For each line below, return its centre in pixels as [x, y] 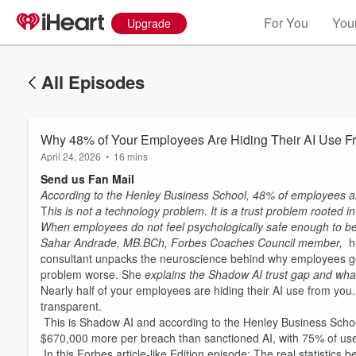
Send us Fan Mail [87, 179]
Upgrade [149, 23]
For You [286, 23]
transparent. [71, 306]
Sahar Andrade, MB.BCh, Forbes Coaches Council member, [193, 242]
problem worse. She [93, 274]
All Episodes [93, 82]
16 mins [131, 156]
